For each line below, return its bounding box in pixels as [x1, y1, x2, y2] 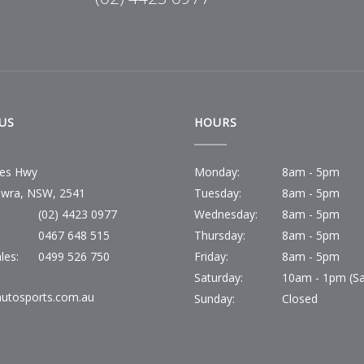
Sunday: [194, 290, 235, 306]
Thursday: [194, 227, 245, 243]
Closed [282, 290, 318, 306]
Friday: [194, 248, 228, 264]
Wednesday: [194, 206, 258, 222]
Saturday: [194, 269, 243, 285]
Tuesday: [194, 184, 241, 201]
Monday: [194, 163, 240, 180]
